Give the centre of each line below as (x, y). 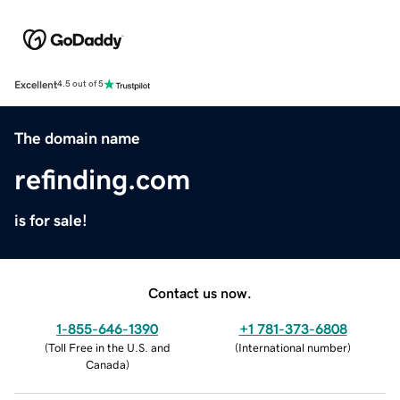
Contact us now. (200, 292)
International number (293, 347)
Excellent (36, 84)
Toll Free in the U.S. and (109, 347)
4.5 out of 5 (80, 84)
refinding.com (102, 179)
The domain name (77, 138)
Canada (105, 364)
